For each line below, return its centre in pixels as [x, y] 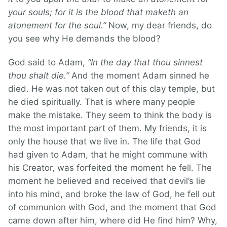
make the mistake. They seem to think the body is [110, 115]
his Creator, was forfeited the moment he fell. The [110, 168]
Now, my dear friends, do [160, 26]
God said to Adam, [48, 63]
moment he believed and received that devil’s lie [107, 181]
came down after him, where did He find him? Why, [113, 221]
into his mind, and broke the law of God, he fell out [112, 194]
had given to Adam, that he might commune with [108, 155]
